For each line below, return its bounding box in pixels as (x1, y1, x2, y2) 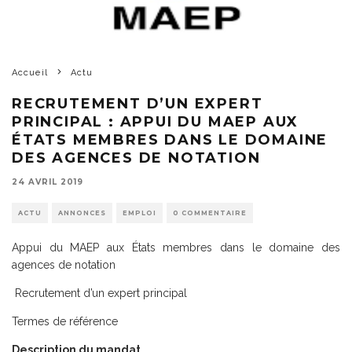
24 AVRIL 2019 (12, 176, 83, 187)
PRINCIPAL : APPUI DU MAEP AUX (12, 112, 299, 130)
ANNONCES (58, 208, 106, 217)
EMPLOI (123, 208, 156, 217)
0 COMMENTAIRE (173, 208, 247, 217)
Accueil (12, 67, 48, 78)
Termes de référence (12, 314, 118, 328)
